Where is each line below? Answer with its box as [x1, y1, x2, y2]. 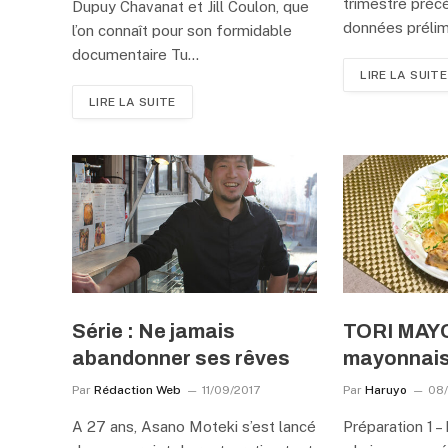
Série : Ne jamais [72, 319, 235, 342]
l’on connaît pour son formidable [72, 21, 292, 39]
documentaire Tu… [72, 45, 199, 63]
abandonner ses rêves [72, 346, 290, 369]
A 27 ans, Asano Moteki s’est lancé [72, 417, 316, 435]
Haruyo [365, 382, 408, 397]
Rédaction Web [94, 382, 181, 397]
